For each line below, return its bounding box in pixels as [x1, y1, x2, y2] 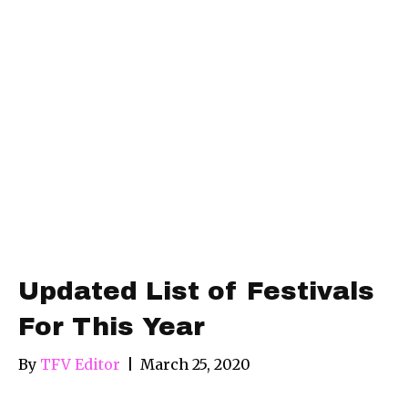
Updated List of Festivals [18, 276, 374, 305]
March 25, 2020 [140, 354, 250, 373]
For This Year [18, 311, 205, 341]
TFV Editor [40, 354, 120, 373]
